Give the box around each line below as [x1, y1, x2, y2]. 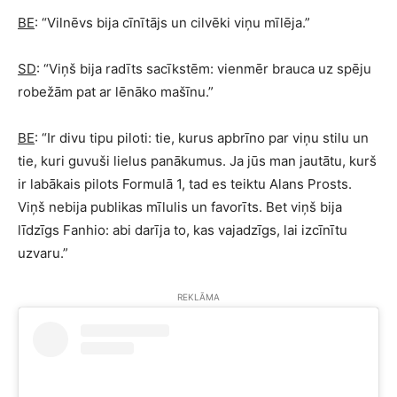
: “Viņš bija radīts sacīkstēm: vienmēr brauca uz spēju [36, 60, 371, 77]
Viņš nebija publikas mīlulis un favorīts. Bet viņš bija [18, 198, 342, 215]
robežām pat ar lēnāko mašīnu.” [18, 83, 214, 100]
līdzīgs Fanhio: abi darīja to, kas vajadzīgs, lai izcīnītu [18, 222, 347, 238]
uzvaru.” [18, 245, 68, 261]
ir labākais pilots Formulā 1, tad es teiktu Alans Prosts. [18, 175, 352, 192]
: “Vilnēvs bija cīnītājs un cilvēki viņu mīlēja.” [35, 14, 310, 31]
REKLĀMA [177, 292, 220, 302]
